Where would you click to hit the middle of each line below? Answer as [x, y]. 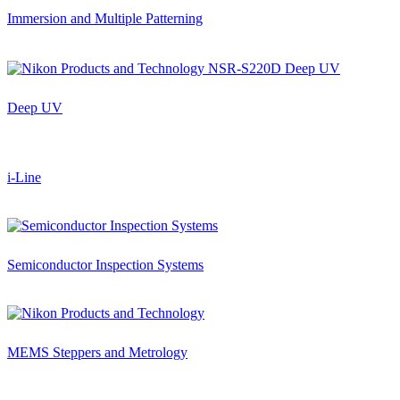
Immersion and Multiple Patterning [105, 19]
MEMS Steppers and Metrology [97, 352]
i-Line [24, 177]
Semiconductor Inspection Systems [105, 264]
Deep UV [35, 107]
